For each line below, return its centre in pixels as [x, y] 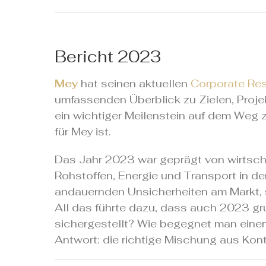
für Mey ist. [83, 132]
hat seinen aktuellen [134, 84]
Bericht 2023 [108, 57]
